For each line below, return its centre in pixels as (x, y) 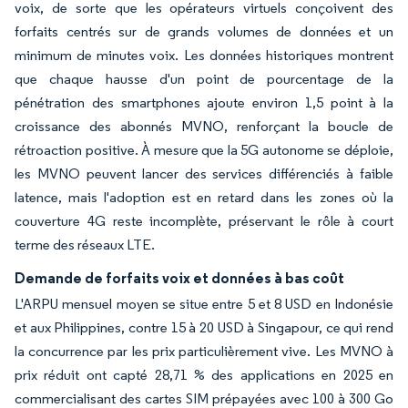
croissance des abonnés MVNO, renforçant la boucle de (204, 126)
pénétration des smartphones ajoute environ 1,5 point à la (204, 102)
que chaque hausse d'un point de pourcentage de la (204, 79)
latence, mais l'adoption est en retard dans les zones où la (204, 197)
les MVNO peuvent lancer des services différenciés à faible (204, 173)
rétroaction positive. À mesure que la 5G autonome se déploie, (204, 150)
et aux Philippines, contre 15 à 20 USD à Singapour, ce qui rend (204, 327)
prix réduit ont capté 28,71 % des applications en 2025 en (204, 375)
